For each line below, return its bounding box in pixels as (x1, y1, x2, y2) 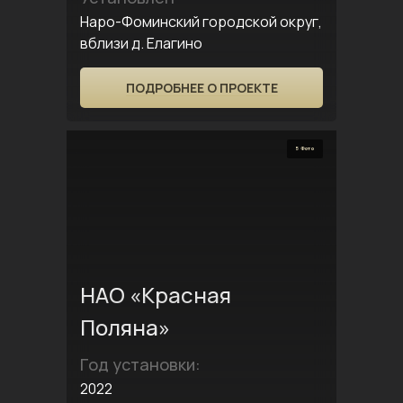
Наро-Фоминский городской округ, (80, 12, 322, 31)
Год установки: (80, 354, 201, 375)
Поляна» (80, 312, 170, 342)
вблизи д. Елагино (80, 33, 202, 53)
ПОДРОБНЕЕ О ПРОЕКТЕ (125, 79, 278, 96)
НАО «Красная (80, 280, 231, 309)
